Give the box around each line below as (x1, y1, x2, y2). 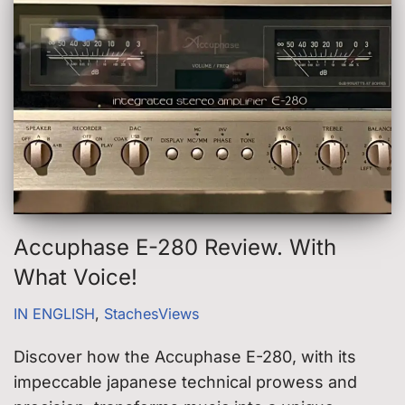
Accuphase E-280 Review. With (14, 233, 336, 260)
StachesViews (104, 304, 200, 323)
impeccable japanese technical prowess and (14, 372, 357, 391)
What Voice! (14, 263, 137, 290)
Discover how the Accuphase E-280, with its (14, 346, 356, 366)
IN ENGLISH (14, 304, 95, 323)
